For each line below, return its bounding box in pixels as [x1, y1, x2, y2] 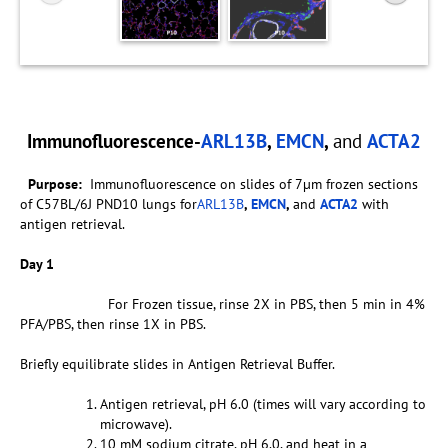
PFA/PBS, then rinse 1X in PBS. [20, 315, 206, 334]
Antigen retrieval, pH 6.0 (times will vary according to [100, 395, 426, 414]
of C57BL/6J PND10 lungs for [20, 195, 197, 214]
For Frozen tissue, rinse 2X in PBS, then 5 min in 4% [20, 295, 425, 314]
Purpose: [28, 175, 90, 194]
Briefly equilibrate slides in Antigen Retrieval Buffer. [20, 355, 335, 374]
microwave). [100, 415, 172, 434]
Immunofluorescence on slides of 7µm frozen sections [90, 175, 418, 194]
